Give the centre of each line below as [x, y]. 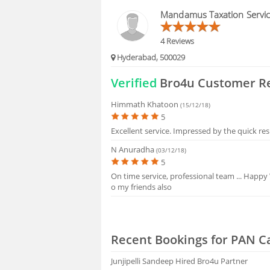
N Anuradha [134, 150]
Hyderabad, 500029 [150, 58]
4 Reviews [177, 41]
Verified [134, 83]
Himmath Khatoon [146, 104]
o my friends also [142, 187]
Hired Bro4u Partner [212, 261]
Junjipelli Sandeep [143, 261]
